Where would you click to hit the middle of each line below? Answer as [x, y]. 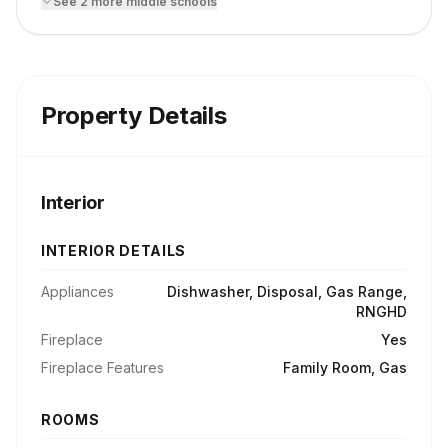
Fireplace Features [102, 367]
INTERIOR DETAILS [114, 250]
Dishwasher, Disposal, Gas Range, [287, 291]
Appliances [77, 291]
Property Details [134, 115]
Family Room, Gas [345, 367]
